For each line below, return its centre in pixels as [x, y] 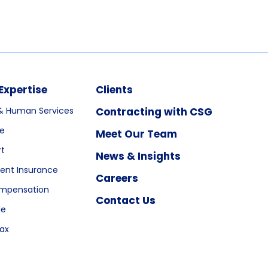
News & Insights [138, 156]
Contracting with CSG [154, 112]
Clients [114, 90]
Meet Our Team [136, 134]
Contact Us [126, 200]
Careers [117, 178]
